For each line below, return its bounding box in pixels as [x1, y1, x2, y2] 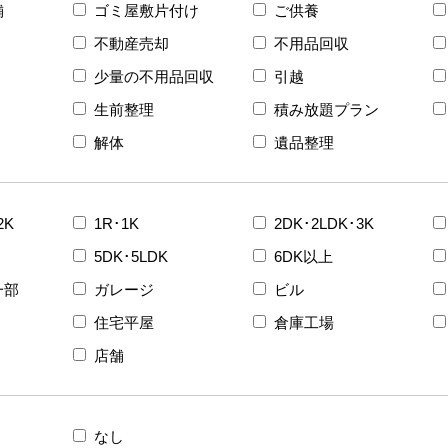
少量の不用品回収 [94, 65, 214, 87]
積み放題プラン [274, 98, 379, 120]
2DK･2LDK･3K [274, 212, 374, 234]
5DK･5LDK [94, 245, 168, 267]
